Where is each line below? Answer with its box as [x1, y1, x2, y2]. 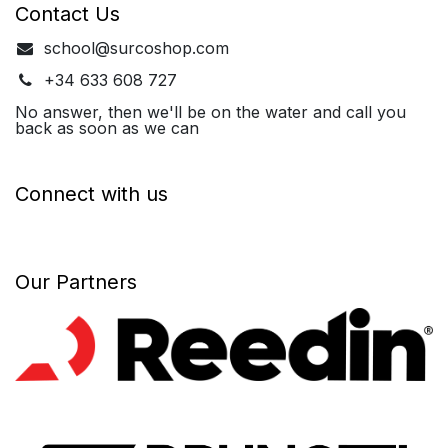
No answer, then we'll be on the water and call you [15, 101, 406, 122]
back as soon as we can [15, 117, 199, 138]
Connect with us [15, 181, 168, 206]
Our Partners [15, 269, 137, 294]
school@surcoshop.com [43, 37, 234, 58]
